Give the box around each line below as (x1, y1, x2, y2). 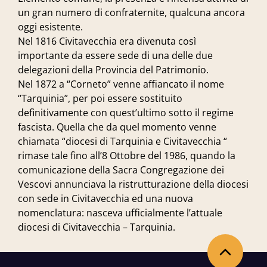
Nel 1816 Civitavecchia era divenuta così (18, 35, 196, 48)
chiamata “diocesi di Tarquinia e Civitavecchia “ (18, 135, 227, 148)
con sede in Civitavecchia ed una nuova (18, 192, 193, 205)
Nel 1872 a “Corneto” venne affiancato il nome (18, 77, 224, 91)
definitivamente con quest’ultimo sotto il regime (18, 106, 234, 119)
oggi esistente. (18, 20, 83, 33)
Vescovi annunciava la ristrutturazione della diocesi (18, 178, 249, 191)
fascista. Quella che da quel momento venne (18, 120, 216, 133)
